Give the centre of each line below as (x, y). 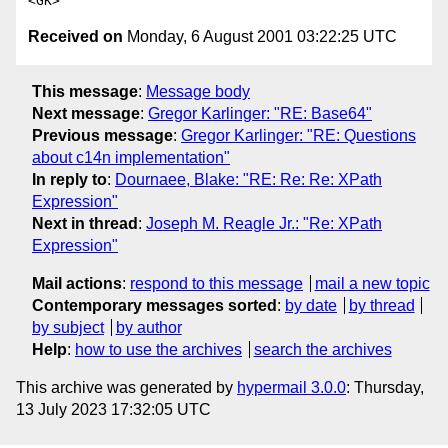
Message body (198, 91)
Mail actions (77, 283)
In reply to (69, 179)
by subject (68, 327)
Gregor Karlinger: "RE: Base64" (260, 113)
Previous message (102, 135)
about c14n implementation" (131, 157)
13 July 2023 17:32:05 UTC (113, 409)
